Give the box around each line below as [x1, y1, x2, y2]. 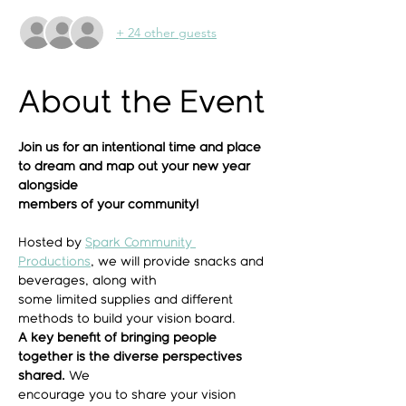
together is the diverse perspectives [18, 351, 246, 363]
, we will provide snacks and [91, 256, 267, 268]
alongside [18, 179, 78, 192]
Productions [18, 256, 91, 268]
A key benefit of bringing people [18, 332, 220, 344]
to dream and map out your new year [18, 160, 254, 173]
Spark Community [85, 237, 196, 249]
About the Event [18, 88, 266, 119]
